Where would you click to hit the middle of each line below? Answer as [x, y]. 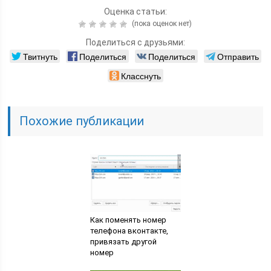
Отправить [238, 57]
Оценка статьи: [135, 12]
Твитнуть [40, 57]
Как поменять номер [128, 220]
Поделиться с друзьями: [135, 43]
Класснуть [141, 76]
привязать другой [123, 242]
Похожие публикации [82, 121]
